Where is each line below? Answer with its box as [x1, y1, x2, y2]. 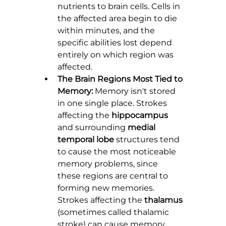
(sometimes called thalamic [58, 207, 171, 217]
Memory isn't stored [93, 86, 178, 96]
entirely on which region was [58, 50, 176, 60]
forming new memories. [58, 183, 156, 193]
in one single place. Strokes [58, 98, 169, 108]
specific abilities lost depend [58, 38, 174, 48]
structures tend [114, 135, 182, 145]
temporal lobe [58, 135, 114, 145]
